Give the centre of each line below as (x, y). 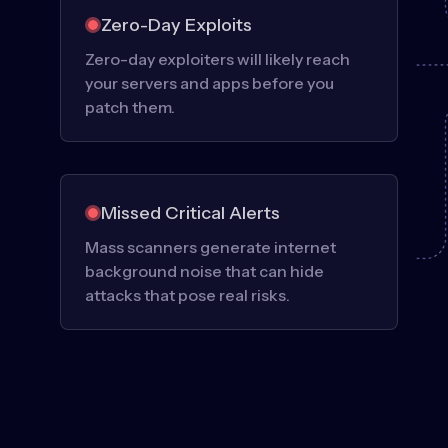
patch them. (130, 106)
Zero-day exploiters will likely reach (217, 58)
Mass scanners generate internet (210, 246)
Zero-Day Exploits (176, 24)
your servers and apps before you (209, 82)
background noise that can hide (204, 270)
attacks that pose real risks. (187, 294)
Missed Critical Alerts (190, 212)
